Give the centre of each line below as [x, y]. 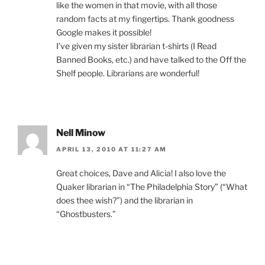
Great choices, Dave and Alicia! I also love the [141, 173]
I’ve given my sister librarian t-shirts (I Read [136, 46]
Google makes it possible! [104, 32]
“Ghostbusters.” [86, 214]
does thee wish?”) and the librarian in [125, 200]
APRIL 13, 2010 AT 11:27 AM [112, 149]
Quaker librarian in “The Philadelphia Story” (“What [152, 186]
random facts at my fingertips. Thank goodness [145, 18]
